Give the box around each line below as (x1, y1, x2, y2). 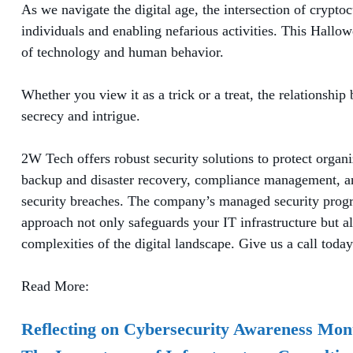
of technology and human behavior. (21, 43, 224, 60)
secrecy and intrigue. (21, 107, 140, 124)
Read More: (21, 277, 89, 294)
